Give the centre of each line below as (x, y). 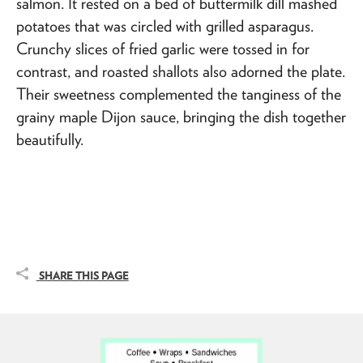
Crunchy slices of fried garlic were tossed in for (163, 48)
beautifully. (50, 139)
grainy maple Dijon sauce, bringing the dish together (181, 116)
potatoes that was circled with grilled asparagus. (165, 26)
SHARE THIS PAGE (82, 276)
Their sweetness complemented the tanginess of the (179, 94)
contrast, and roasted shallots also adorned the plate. (181, 71)
